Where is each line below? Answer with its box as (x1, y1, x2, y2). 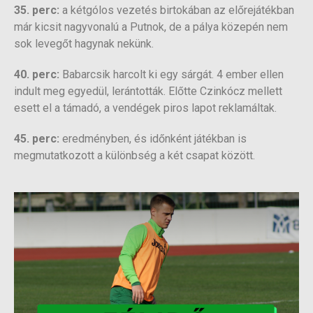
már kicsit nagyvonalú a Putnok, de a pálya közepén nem (14, 20, 288, 34)
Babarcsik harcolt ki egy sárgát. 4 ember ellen (59, 68, 284, 82)
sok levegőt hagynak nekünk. (14, 37, 154, 51)
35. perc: (14, 3, 59, 17)
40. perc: (14, 68, 59, 82)
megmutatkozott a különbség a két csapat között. (14, 149, 255, 163)
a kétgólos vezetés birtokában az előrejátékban (59, 3, 294, 17)
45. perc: (14, 132, 59, 146)
